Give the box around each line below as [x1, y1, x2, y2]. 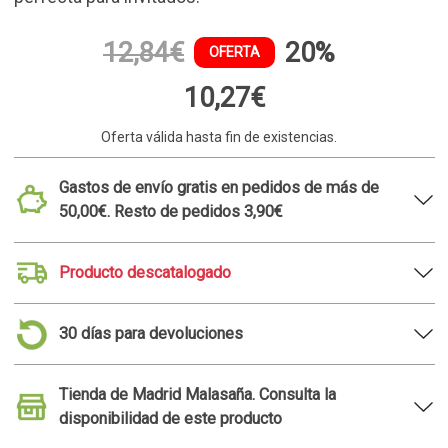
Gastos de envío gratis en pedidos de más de [58, 177, 379, 197]
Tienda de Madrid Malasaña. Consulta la [58, 384, 336, 404]
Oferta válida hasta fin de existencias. [101, 128, 337, 145]
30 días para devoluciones [58, 323, 243, 343]
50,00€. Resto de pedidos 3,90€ [58, 201, 283, 221]
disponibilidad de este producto [58, 408, 282, 428]
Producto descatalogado [58, 262, 231, 282]
